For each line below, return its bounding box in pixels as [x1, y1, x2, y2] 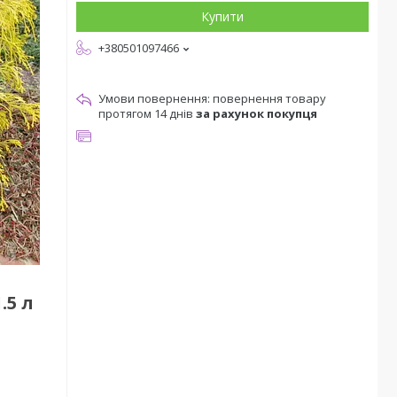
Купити [201, 8, 244, 25]
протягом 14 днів [98, 105, 196, 121]
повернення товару [213, 90, 326, 106]
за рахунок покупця [196, 105, 317, 121]
